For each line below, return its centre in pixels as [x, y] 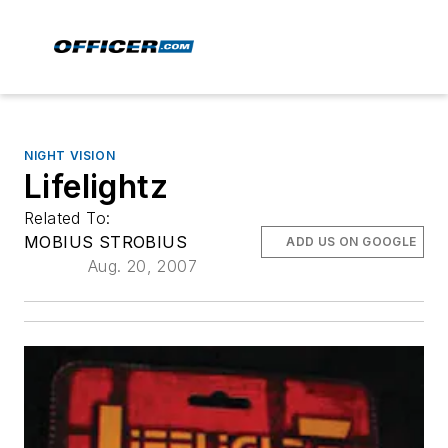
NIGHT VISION [70, 155]
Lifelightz [96, 186]
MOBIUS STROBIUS [105, 242]
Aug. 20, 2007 [142, 266]
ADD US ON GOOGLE [351, 241]
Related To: [70, 218]
